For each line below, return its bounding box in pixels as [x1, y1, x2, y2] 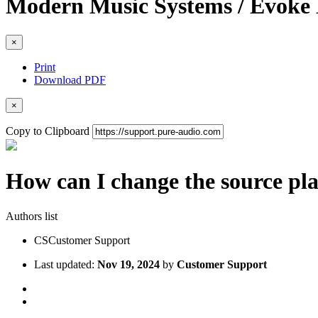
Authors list [6, 209, 57, 222]
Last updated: [34, 258, 97, 270]
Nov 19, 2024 [97, 258, 160, 270]
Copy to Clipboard [6, 124, 89, 137]
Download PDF [34, 73, 106, 86]
